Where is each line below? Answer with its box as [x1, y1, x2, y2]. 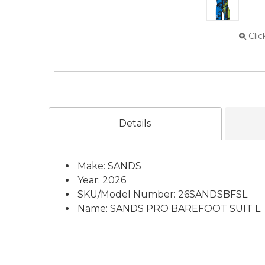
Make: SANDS [77, 160, 141, 172]
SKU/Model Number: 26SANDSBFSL [77, 189, 247, 200]
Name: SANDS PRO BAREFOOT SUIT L [77, 203, 260, 214]
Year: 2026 [77, 174, 126, 186]
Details [119, 118, 151, 129]
